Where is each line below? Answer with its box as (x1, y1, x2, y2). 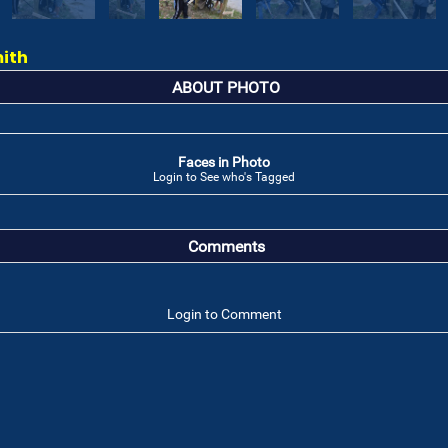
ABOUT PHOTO (172, 79, 280, 97)
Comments (187, 238, 265, 256)
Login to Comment (166, 306, 282, 322)
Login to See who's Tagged (153, 170, 295, 184)
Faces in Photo (178, 154, 270, 170)
